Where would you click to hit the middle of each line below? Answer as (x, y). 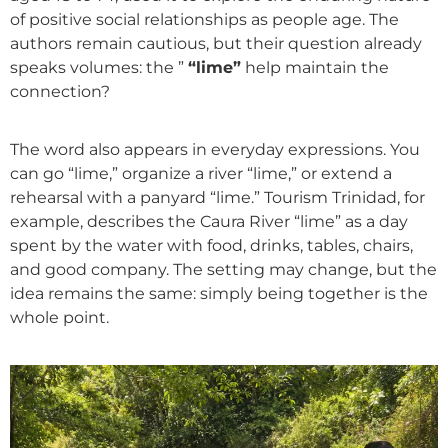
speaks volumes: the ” (99, 67)
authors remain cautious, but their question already (216, 43)
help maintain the (315, 67)
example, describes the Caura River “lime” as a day (209, 222)
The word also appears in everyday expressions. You (215, 150)
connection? (60, 91)
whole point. (59, 318)
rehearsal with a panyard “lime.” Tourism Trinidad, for (217, 198)
